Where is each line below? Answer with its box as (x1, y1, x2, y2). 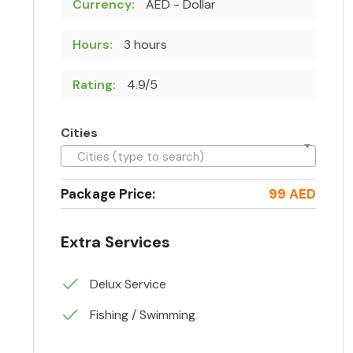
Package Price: (61, 184, 155, 203)
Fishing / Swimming (87, 306, 195, 323)
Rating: (72, 76, 116, 93)
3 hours (121, 35, 167, 53)
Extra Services (61, 231, 170, 252)
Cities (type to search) (77, 148, 204, 165)
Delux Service (87, 275, 166, 292)
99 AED (269, 184, 316, 203)
